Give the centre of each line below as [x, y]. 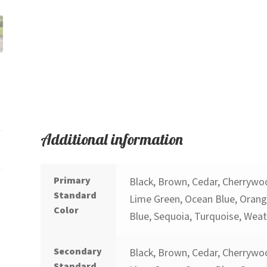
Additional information [111, 139]
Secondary [78, 252]
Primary [72, 181]
